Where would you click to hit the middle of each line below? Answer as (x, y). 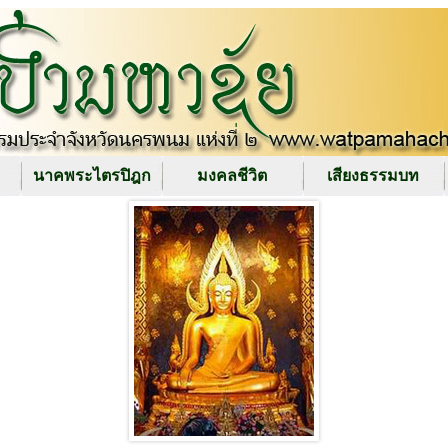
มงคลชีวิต (232, 175)
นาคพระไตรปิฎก (92, 175)
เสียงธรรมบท (372, 175)
